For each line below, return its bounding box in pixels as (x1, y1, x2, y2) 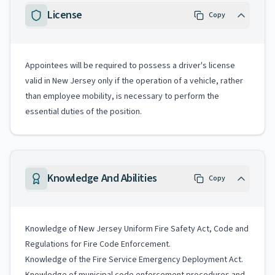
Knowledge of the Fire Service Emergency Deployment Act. (25, 254, 243, 266)
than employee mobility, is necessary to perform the (25, 90, 219, 103)
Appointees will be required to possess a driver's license (25, 60, 235, 72)
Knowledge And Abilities (47, 171, 157, 186)
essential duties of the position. (25, 106, 144, 118)
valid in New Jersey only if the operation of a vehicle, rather (25, 75, 243, 87)
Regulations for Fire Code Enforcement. (25, 238, 171, 250)
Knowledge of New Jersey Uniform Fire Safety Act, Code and (25, 223, 249, 235)
